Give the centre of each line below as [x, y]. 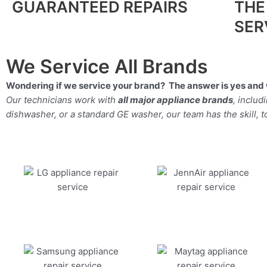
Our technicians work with [62, 100]
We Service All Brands [107, 67]
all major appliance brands [176, 100]
